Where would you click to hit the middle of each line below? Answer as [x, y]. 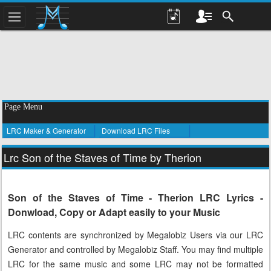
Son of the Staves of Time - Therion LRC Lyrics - [135, 198]
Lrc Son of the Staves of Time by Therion [103, 157]
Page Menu [23, 107]
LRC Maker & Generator [46, 130]
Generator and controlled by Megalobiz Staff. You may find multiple [135, 250]
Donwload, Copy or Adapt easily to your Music [114, 212]
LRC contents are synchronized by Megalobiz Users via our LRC [135, 235]
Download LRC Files [136, 130]
